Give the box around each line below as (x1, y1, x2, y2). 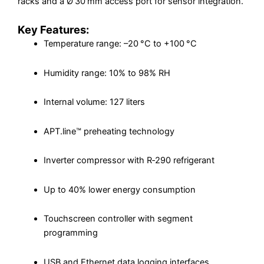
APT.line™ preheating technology (43, 126, 174, 137)
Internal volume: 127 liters (43, 97, 145, 108)
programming (43, 227, 98, 239)
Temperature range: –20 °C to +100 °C (43, 38, 197, 49)
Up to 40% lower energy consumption (43, 184, 196, 195)
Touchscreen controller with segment (43, 213, 193, 225)
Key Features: (18, 23, 89, 37)
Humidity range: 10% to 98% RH (43, 67, 170, 78)
